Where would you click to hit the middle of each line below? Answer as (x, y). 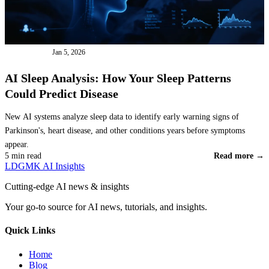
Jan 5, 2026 (68, 52)
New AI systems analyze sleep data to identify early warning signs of (122, 117)
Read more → (239, 156)
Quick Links (30, 231)
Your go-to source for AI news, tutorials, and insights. (106, 207)
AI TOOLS (29, 52)
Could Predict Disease (62, 93)
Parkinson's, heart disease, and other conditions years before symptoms (125, 131)
